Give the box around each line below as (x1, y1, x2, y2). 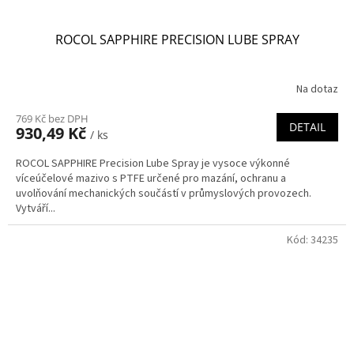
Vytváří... (16, 201, 55, 217)
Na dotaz (296, 81, 338, 97)
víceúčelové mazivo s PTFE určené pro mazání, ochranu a (16, 171, 286, 187)
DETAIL (289, 119, 326, 135)
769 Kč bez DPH (16, 111, 88, 126)
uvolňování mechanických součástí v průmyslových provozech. (16, 186, 311, 202)
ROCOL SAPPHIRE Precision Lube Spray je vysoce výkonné (16, 156, 290, 172)
